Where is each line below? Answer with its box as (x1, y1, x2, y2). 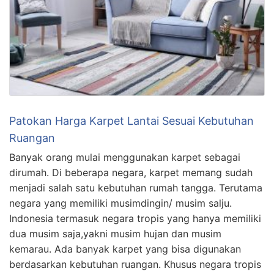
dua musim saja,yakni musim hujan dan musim (9, 227, 221, 240)
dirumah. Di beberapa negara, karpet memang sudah (9, 166, 253, 179)
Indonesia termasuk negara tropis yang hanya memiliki (9, 212, 261, 224)
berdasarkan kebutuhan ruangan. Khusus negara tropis (9, 257, 261, 270)
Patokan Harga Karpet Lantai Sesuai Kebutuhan (9, 114, 254, 127)
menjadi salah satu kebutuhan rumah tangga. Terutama (9, 181, 262, 194)
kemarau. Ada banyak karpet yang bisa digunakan (9, 242, 241, 255)
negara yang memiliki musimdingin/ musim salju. (9, 196, 232, 209)
